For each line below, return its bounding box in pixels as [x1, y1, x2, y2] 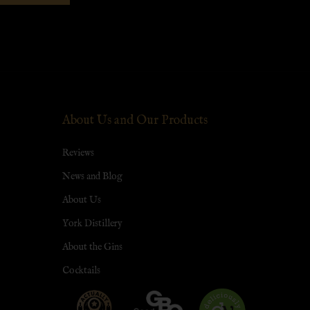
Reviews [62, 147, 94, 160]
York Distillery [62, 217, 122, 230]
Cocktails [62, 264, 100, 277]
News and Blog [62, 170, 122, 183]
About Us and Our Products [62, 113, 208, 129]
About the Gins [62, 241, 122, 254]
